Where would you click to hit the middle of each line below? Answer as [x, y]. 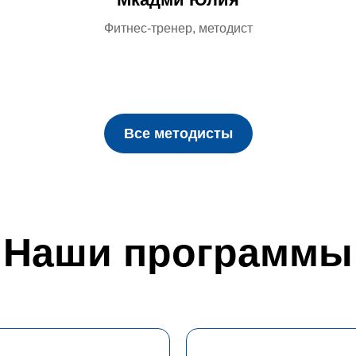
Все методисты [178, 133]
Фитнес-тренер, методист [178, 28]
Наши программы [178, 253]
